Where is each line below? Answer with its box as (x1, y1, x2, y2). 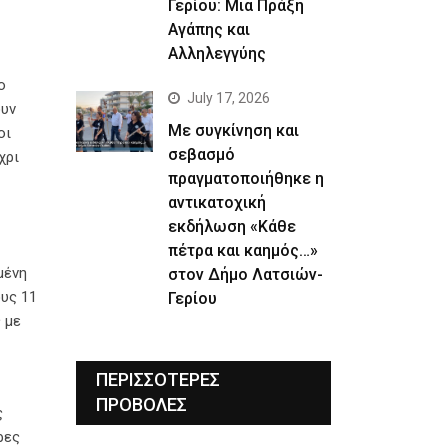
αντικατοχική (167, 192, 266, 212)
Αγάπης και (167, 19, 250, 39)
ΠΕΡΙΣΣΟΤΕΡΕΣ (96, 368, 220, 390)
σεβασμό (167, 144, 235, 164)
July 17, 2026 (186, 89, 270, 106)
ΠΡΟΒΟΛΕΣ (96, 393, 187, 415)
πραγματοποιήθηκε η (167, 168, 324, 188)
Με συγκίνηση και (167, 120, 299, 140)
